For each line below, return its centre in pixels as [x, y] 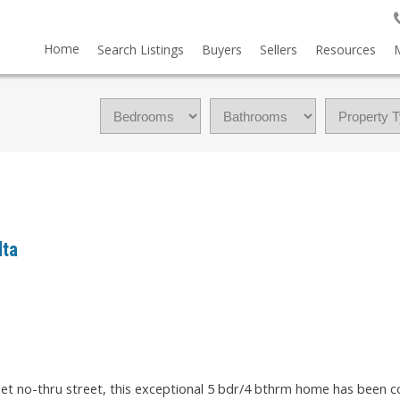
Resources [345, 50]
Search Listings [140, 50]
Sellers [278, 50]
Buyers [221, 50]
